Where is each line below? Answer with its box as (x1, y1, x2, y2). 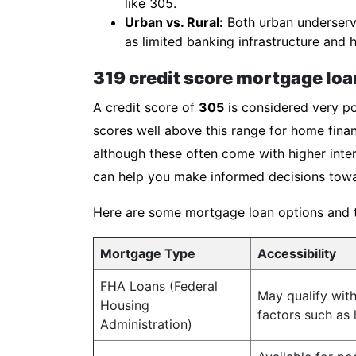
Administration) (100, 316, 192, 332)
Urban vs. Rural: (125, 14, 223, 30)
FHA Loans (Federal (100, 278, 218, 294)
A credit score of (93, 99, 199, 115)
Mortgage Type (100, 246, 195, 261)
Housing (100, 297, 149, 313)
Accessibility (257, 246, 336, 261)
